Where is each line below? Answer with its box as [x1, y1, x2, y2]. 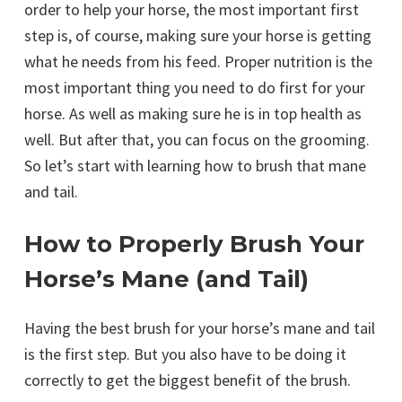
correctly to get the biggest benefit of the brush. [24, 370, 351, 391]
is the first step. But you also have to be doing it [24, 344, 346, 365]
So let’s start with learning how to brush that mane [24, 155, 366, 177]
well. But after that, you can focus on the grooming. [24, 129, 370, 151]
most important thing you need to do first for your [24, 77, 365, 99]
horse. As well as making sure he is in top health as [24, 103, 362, 125]
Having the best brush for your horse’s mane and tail [24, 318, 375, 339]
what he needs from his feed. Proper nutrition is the [24, 51, 372, 73]
